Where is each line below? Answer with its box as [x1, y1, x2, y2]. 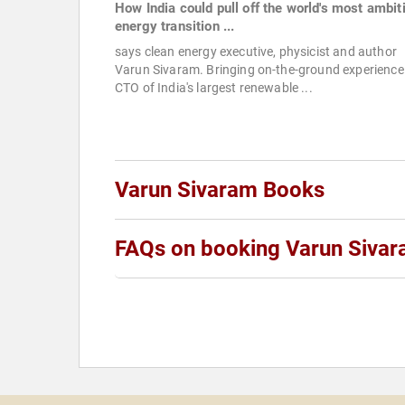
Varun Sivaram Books [115, 177, 325, 203]
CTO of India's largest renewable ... [115, 80, 313, 96]
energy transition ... [115, 18, 235, 35]
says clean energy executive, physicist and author [115, 44, 397, 60]
